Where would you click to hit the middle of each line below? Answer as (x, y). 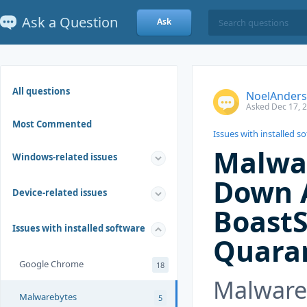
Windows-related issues (65, 157)
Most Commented (52, 124)
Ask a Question (70, 22)
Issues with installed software (79, 228)
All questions (41, 91)
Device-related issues (60, 193)
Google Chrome (51, 264)
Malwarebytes (48, 297)
